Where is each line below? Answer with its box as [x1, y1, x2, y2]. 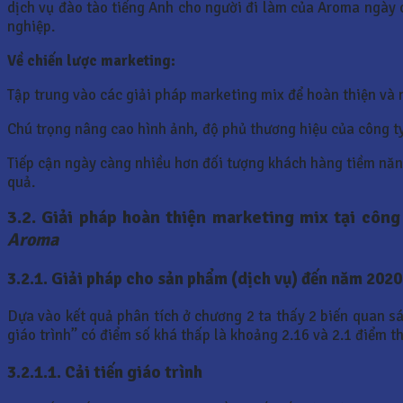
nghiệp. [7, 17, 55, 37]
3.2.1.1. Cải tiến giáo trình [7, 362, 202, 384]
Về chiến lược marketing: [7, 51, 175, 71]
